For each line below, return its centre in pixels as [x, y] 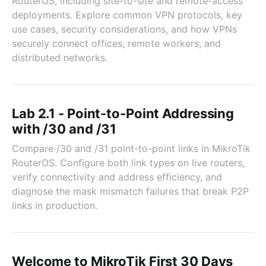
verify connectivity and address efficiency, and [117, 177]
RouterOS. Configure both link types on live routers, [128, 163]
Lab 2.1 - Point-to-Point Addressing [123, 113]
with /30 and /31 [64, 129]
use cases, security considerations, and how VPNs [124, 29]
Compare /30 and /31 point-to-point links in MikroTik [131, 148]
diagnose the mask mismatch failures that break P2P [130, 191]
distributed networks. [60, 58]
